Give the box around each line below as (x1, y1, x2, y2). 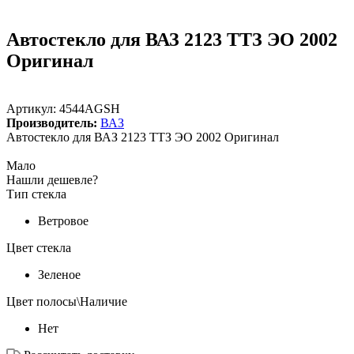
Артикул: (6, 101, 56, 115)
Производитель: (6, 115, 97, 130)
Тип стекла (6, 186, 66, 201)
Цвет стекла (6, 240, 71, 254)
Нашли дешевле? (6, 172, 98, 186)
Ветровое (38, 213, 88, 228)
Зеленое (38, 267, 81, 281)
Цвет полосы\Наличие (6, 294, 127, 308)
